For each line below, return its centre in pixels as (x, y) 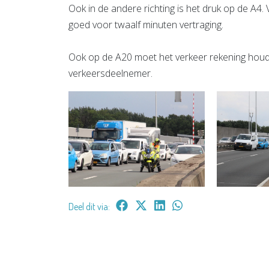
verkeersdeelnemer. (110, 73)
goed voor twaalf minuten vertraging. (146, 24)
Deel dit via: (89, 206)
